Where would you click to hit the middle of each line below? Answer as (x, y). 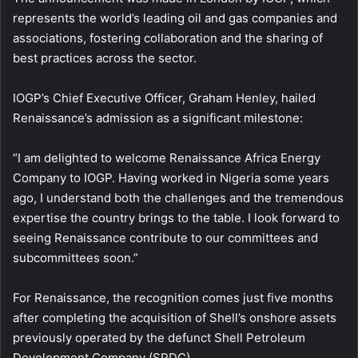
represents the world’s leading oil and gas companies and (175, 18)
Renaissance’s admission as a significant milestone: (158, 117)
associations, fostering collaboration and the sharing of (168, 38)
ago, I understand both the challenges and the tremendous (178, 197)
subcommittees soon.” (76, 257)
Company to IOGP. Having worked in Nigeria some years (171, 177)
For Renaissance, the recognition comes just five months (173, 297)
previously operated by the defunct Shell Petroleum (159, 337)
